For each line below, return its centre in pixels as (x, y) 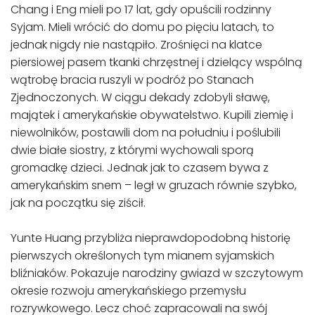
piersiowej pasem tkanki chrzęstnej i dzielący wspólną (156, 62)
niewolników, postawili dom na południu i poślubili (146, 133)
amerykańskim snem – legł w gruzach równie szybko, (154, 185)
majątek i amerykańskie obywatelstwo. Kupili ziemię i (152, 115)
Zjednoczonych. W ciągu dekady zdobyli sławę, (140, 97)
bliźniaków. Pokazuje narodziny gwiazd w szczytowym (157, 273)
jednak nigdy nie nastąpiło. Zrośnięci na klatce (136, 45)
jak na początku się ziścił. (78, 203)
